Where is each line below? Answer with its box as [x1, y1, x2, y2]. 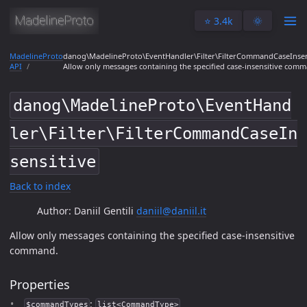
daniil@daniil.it [136, 204, 206, 217]
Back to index [10, 179, 71, 193]
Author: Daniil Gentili [37, 204, 136, 217]
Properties [10, 275, 70, 293]
